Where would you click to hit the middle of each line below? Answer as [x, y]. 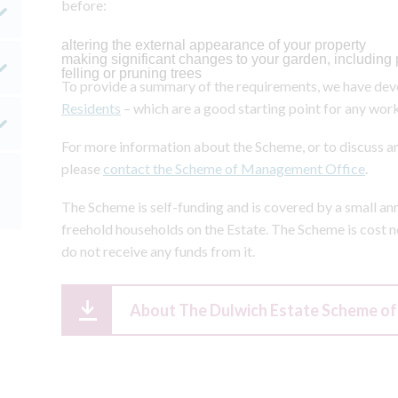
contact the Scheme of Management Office [234, 168]
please [82, 168]
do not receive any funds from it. [158, 251]
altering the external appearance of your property [214, 45]
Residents [91, 108]
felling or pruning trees [131, 73]
